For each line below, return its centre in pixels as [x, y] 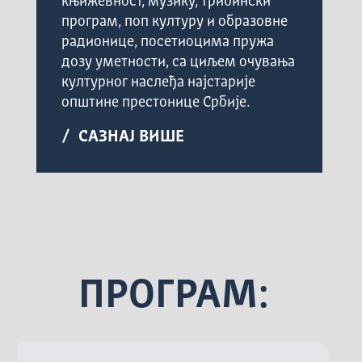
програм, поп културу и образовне [175, 21]
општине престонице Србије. [156, 102]
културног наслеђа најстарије [159, 82]
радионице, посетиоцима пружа [168, 42]
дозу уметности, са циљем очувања [179, 62]
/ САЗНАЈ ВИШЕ [123, 137]
